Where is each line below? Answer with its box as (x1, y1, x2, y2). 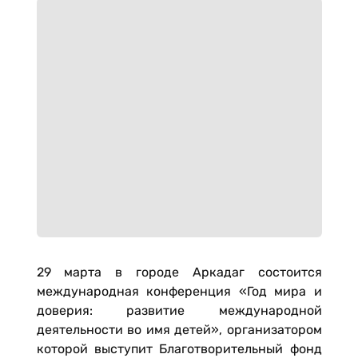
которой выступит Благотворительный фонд (36, 341, 322, 356)
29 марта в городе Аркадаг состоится (36, 265, 322, 280)
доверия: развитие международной (36, 303, 322, 318)
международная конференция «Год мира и (36, 284, 322, 299)
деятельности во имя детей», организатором (36, 322, 322, 337)
